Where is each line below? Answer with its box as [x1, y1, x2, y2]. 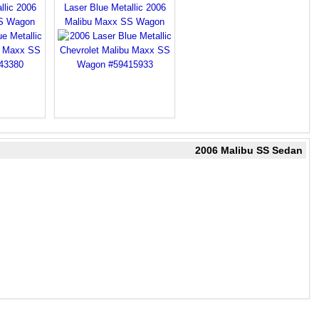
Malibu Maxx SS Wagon [65, 16, 164, 27]
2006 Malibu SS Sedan [195, 145, 303, 156]
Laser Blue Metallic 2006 [63, 2, 166, 13]
